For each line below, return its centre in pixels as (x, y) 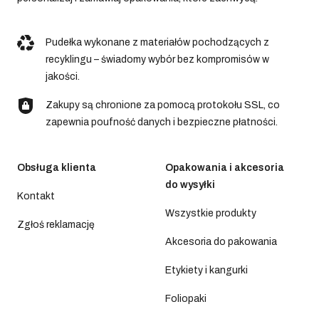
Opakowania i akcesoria (225, 167)
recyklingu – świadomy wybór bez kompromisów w (157, 59)
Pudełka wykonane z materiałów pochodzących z (157, 42)
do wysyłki (190, 184)
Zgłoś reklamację (56, 224)
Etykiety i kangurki (206, 270)
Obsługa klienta (57, 167)
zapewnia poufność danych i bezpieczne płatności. (162, 122)
